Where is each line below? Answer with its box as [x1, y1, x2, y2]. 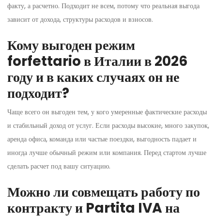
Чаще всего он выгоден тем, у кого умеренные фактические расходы [7, 107, 207, 117]
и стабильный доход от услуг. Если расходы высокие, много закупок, [7, 120, 209, 130]
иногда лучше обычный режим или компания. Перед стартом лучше [7, 147, 206, 157]
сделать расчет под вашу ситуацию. [7, 161, 110, 171]
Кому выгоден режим [7, 35, 135, 55]
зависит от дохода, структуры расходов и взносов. [7, 14, 153, 24]
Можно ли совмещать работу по [7, 182, 200, 201]
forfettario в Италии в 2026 [7, 51, 187, 71]
